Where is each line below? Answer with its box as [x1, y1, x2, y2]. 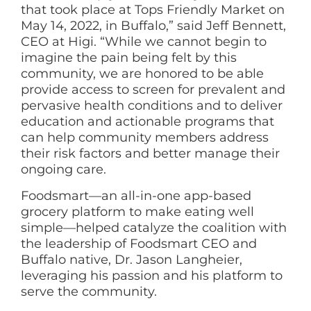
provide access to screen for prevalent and [21, 82, 285, 98]
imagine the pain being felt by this [21, 50, 237, 66]
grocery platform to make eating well [21, 203, 254, 219]
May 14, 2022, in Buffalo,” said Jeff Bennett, [21, 18, 286, 34]
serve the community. [21, 283, 160, 299]
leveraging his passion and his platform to [21, 267, 283, 283]
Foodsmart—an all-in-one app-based [21, 187, 251, 203]
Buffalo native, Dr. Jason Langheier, [21, 251, 242, 267]
